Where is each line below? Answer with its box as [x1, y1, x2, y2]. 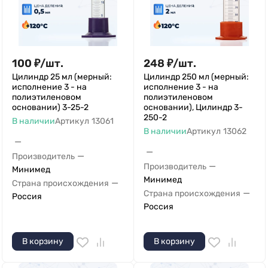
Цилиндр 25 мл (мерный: [12, 72, 112, 82]
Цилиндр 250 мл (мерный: [144, 72, 249, 82]
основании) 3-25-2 [12, 102, 89, 112]
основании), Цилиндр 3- [144, 102, 243, 112]
